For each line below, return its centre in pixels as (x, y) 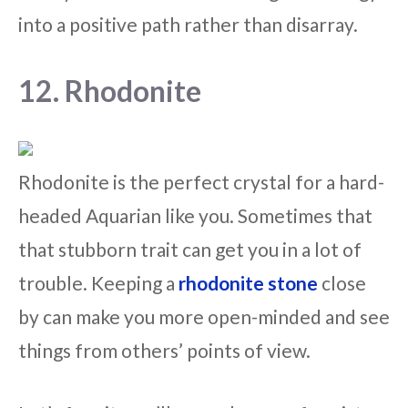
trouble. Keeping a (98, 283)
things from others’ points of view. (164, 351)
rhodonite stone (248, 283)
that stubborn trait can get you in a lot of (190, 250)
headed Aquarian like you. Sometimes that (195, 216)
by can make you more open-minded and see (204, 317)
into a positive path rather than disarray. (188, 24)
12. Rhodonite (110, 91)
